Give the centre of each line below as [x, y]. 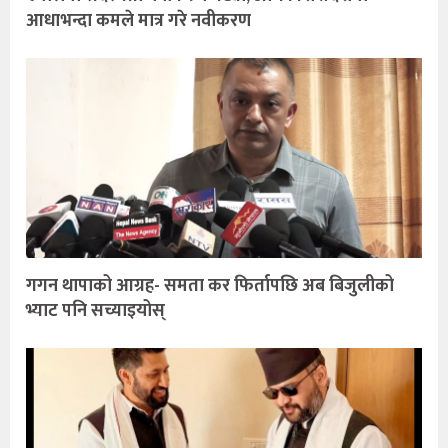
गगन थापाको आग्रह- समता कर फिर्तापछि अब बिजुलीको [210, 285]
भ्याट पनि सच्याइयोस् [95, 310]
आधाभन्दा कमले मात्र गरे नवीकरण [138, 20]
